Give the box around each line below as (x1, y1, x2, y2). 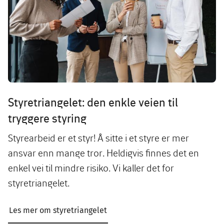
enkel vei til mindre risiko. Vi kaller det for (8, 161, 174, 173)
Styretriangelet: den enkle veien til (8, 95, 178, 109)
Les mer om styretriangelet (9, 205, 107, 215)
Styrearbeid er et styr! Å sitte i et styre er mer (8, 131, 189, 143)
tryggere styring (8, 111, 89, 125)
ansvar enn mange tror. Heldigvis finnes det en (8, 146, 199, 158)
